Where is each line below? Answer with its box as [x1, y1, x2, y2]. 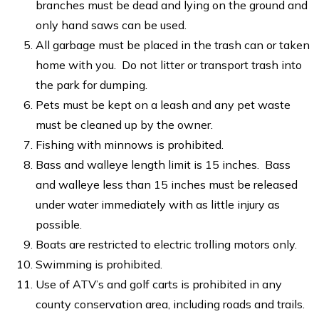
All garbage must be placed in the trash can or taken [36, 37, 310, 52]
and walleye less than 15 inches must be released [36, 177, 298, 192]
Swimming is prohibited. [36, 256, 162, 271]
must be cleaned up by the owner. [36, 117, 213, 132]
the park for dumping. [36, 77, 147, 92]
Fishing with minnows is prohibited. [36, 137, 224, 152]
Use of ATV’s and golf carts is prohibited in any [36, 276, 282, 291]
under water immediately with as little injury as [36, 197, 280, 211]
